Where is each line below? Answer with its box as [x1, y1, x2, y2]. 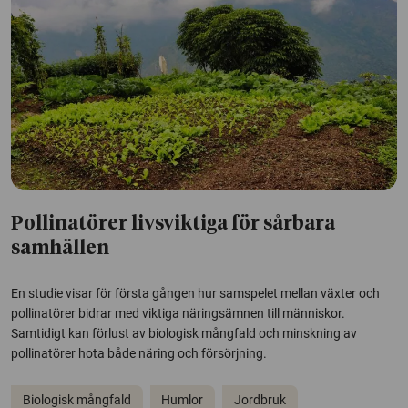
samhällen [11, 239, 109, 259]
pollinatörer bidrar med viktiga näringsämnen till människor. [11, 305, 345, 321]
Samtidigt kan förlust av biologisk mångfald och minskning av [11, 325, 357, 341]
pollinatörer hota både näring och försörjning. [11, 345, 267, 361]
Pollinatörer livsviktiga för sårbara [11, 214, 335, 234]
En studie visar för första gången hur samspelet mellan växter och [11, 285, 380, 301]
